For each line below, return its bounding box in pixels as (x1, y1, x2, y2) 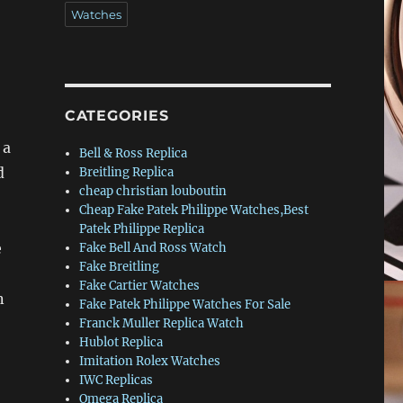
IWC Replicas (79, 372, 154, 388)
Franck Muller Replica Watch (79, 315, 245, 331)
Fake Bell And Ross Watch (79, 239, 228, 255)
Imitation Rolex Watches (79, 353, 221, 369)
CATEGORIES (64, 106, 169, 124)
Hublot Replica (79, 334, 164, 350)
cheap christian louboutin (79, 183, 228, 199)
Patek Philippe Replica (79, 220, 205, 237)
